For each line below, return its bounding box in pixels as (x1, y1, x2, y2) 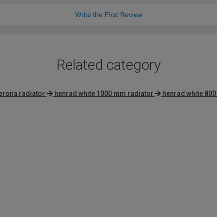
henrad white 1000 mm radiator (54, 90, 154, 98)
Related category (56, 56, 161, 74)
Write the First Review (75, 11, 142, 19)
